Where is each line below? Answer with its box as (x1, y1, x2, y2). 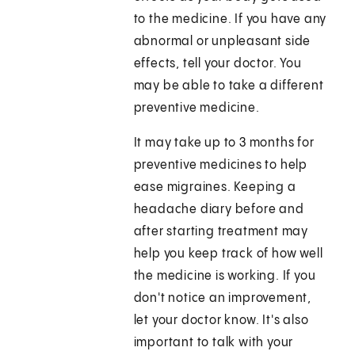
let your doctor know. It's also (133, 314, 309, 328)
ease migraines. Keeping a (133, 181, 296, 195)
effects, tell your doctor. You (133, 57, 302, 71)
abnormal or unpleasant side (133, 35, 311, 49)
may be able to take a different (133, 79, 324, 94)
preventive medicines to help (133, 158, 308, 173)
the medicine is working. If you (133, 269, 316, 284)
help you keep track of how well (133, 247, 323, 261)
